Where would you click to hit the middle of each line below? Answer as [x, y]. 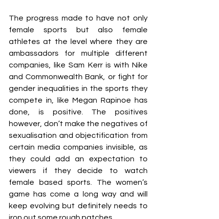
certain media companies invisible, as [78, 147]
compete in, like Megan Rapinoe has [78, 100]
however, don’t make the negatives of [78, 124]
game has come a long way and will [78, 194]
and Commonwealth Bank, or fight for [78, 77]
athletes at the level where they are [78, 42]
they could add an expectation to [78, 159]
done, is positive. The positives [78, 112]
